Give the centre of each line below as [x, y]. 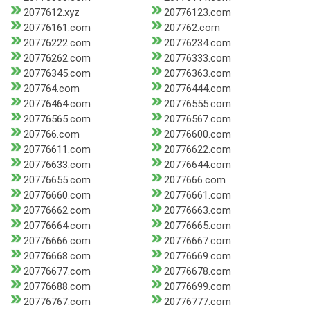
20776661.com [197, 195]
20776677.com [57, 272]
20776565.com [57, 119]
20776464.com [57, 104]
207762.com [192, 28]
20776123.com [197, 13]
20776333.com [197, 58]
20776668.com [57, 256]
